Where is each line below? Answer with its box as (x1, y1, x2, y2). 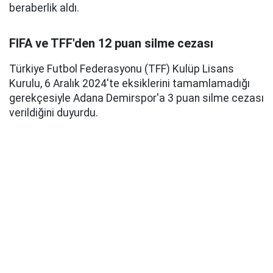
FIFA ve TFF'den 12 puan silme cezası (9, 36, 213, 51)
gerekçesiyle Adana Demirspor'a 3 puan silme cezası (9, 92, 264, 104)
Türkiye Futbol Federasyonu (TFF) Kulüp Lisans (9, 63, 234, 75)
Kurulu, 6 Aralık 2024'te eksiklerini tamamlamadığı (9, 77, 250, 90)
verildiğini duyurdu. (9, 107, 98, 119)
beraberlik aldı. (9, 2, 79, 14)
